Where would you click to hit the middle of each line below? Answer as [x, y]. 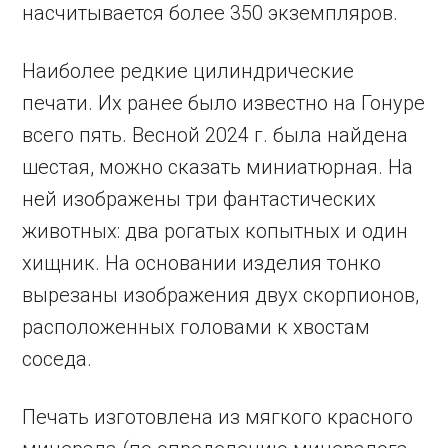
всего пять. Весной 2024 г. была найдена [215, 135]
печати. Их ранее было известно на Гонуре [224, 103]
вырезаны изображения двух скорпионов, [221, 295]
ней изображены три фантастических [199, 199]
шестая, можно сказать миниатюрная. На [218, 167]
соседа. [57, 359]
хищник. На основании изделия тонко [202, 263]
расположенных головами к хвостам [196, 327]
